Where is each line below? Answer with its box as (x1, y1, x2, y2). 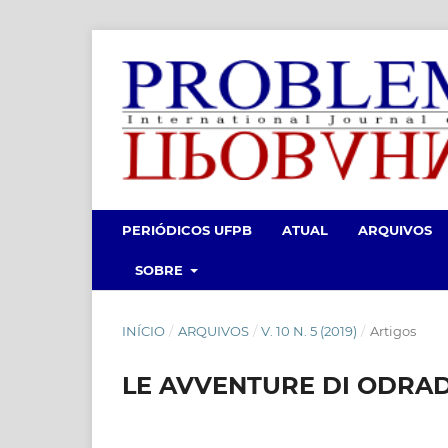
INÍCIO (122, 322, 165, 339)
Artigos (369, 322, 416, 339)
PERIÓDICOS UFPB (122, 221, 252, 238)
